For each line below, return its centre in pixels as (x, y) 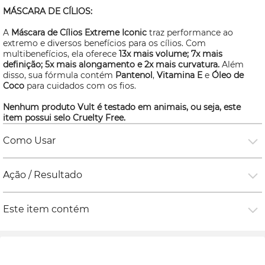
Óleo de (228, 75)
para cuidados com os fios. (83, 86)
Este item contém (46, 209)
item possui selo (38, 118)
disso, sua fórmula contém (59, 75)
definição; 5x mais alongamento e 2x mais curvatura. (112, 64)
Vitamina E (181, 75)
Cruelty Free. (99, 118)
